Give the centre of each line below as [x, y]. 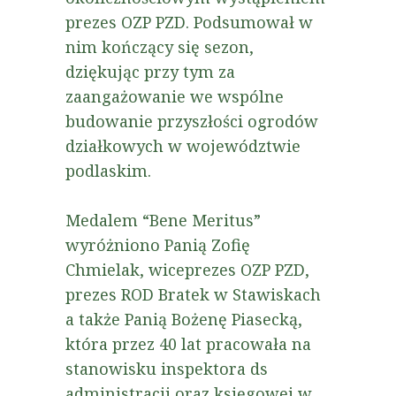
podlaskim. [110, 171]
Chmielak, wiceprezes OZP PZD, [187, 270]
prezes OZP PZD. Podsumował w [189, 22]
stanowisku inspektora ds [167, 369]
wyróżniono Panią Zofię [158, 245]
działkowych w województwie [183, 146]
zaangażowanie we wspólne [175, 96]
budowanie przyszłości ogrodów [192, 121]
